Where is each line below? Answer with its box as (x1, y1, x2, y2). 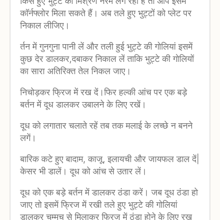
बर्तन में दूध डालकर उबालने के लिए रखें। (20, 99, 146, 110)
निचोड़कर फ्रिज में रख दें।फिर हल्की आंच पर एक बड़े (20, 87, 187, 98)
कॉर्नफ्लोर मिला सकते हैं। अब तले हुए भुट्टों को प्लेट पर (20, 8, 192, 19)
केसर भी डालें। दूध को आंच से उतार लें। (20, 166, 147, 177)
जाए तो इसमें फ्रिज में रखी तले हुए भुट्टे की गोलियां (20, 199, 177, 210)
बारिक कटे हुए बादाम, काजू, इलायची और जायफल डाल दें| (20, 154, 199, 165)
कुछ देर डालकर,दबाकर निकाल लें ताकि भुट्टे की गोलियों (20, 54, 194, 64)
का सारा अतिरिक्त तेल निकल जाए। (20, 66, 131, 77)
